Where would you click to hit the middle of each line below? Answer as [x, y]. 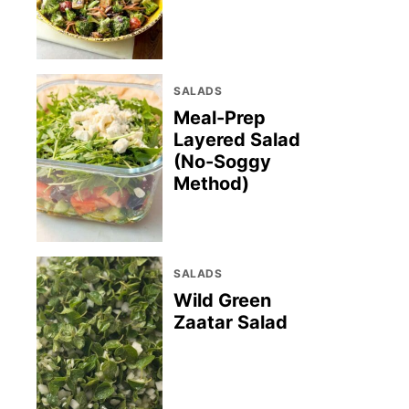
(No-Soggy [222, 162]
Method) [211, 184]
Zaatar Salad [231, 323]
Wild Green [222, 301]
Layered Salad [237, 140]
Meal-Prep [220, 118]
